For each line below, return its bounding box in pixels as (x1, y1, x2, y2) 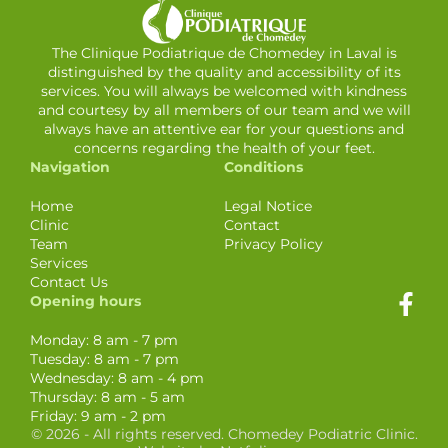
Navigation (30, 157, 110, 176)
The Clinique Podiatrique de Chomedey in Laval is (51, 43, 397, 62)
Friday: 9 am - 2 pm (30, 406, 166, 425)
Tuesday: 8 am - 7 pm (30, 349, 179, 368)
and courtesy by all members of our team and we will (37, 100, 411, 119)
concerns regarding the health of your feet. (73, 138, 375, 157)
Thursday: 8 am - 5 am (30, 387, 185, 406)
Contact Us (30, 272, 108, 291)
